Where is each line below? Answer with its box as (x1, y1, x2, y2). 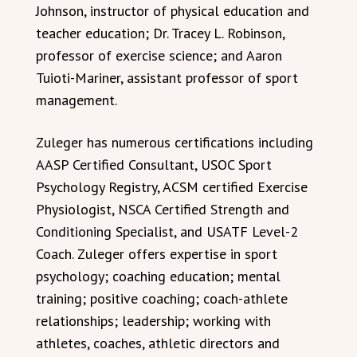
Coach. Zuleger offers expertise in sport (36, 245, 277, 263)
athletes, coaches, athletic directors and (36, 334, 280, 352)
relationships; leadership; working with (36, 312, 271, 330)
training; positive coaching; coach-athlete (36, 289, 288, 308)
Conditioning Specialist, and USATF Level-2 (36, 222, 298, 241)
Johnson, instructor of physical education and (36, 2, 309, 20)
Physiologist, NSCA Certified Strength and (36, 200, 289, 218)
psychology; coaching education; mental (36, 267, 280, 285)
